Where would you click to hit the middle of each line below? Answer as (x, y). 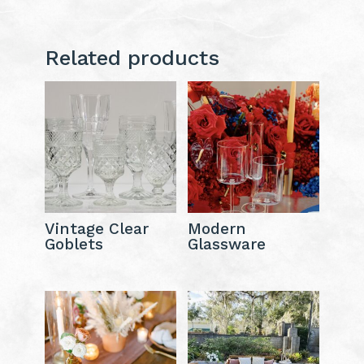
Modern (217, 228)
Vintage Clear (96, 228)
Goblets (74, 244)
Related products (132, 57)
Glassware (226, 244)
